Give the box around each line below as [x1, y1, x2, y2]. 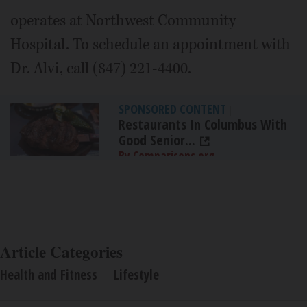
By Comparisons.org [119, 148, 214, 164]
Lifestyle [114, 266, 159, 284]
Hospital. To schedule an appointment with [10, 34, 291, 56]
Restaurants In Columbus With [119, 115, 287, 134]
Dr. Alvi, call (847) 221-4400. [10, 58, 191, 79]
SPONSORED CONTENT [119, 101, 226, 118]
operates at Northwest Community [10, 10, 236, 32]
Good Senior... [119, 131, 195, 150]
